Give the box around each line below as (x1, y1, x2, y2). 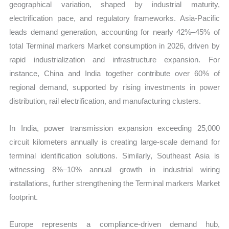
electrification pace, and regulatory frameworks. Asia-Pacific (9, 13, 220, 22)
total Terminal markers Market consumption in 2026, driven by (9, 41, 220, 50)
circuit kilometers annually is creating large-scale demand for (9, 137, 220, 146)
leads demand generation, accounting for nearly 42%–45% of (9, 27, 220, 36)
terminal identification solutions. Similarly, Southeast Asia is (9, 151, 220, 160)
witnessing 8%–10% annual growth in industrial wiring (9, 165, 220, 174)
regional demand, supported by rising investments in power (9, 82, 220, 91)
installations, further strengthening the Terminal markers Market (9, 178, 220, 188)
